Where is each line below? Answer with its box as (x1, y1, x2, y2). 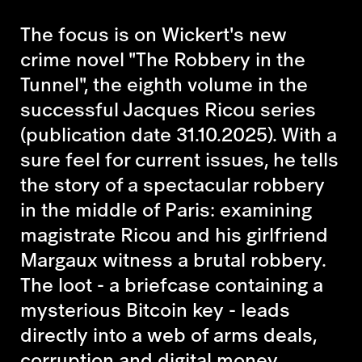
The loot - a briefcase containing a (20, 269, 323, 299)
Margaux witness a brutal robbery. (20, 244, 326, 274)
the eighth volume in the (88, 69, 308, 99)
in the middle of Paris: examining (20, 194, 312, 224)
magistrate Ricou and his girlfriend (20, 219, 328, 249)
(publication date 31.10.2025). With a (20, 119, 337, 149)
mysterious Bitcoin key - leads (20, 294, 290, 324)
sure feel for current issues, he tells (20, 144, 339, 174)
